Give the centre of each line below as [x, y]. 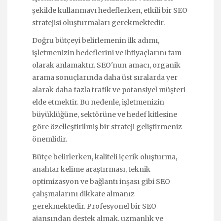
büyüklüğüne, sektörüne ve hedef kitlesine [105, 114]
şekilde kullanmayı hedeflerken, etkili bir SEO [110, 10]
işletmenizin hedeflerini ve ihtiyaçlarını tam [107, 53]
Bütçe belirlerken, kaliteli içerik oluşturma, [105, 157]
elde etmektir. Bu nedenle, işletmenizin [98, 102]
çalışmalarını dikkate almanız [83, 194]
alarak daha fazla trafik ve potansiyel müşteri [109, 90]
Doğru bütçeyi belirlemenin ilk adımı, [96, 40]
